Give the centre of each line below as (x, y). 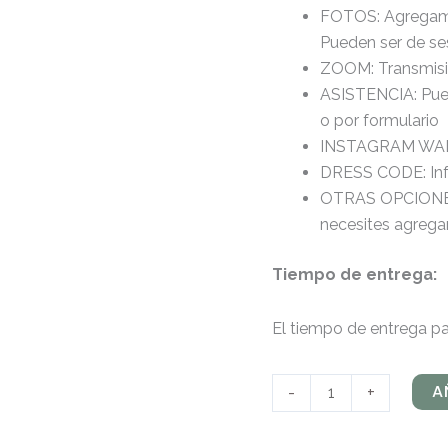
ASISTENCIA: (370, 94)
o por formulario (379, 120)
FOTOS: (352, 16)
